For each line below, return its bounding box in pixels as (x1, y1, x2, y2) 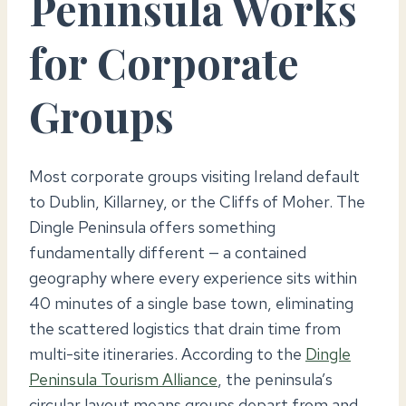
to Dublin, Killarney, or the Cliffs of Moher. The (29, 190, 365, 212)
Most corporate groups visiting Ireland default (29, 165, 360, 187)
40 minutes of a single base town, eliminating (29, 292, 353, 314)
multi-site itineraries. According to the (29, 343, 305, 364)
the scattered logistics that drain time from (29, 317, 341, 339)
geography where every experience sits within (29, 266, 357, 288)
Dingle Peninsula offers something (29, 216, 275, 237)
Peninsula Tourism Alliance (29, 368, 217, 390)
